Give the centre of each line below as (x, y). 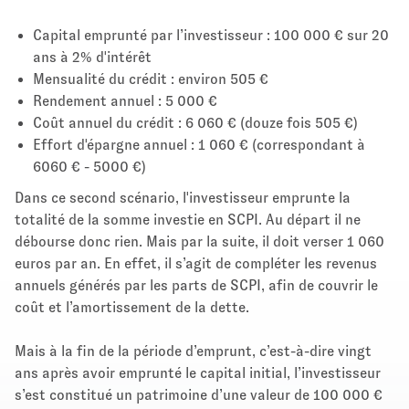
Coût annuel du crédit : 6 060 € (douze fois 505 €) (195, 122)
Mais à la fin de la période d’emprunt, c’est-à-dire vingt (193, 351)
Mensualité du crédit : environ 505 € (151, 79)
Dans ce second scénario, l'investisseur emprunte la (183, 197)
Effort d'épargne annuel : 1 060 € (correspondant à (199, 144)
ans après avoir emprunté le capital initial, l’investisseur (198, 372)
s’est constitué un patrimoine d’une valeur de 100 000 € (199, 394)
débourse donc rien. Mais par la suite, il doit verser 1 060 (199, 241)
